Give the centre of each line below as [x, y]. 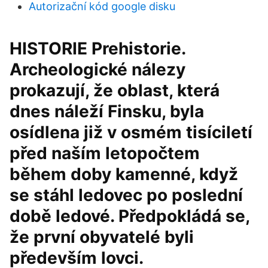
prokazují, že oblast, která [115, 90]
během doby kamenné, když [124, 174]
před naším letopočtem [105, 153]
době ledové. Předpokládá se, [130, 216]
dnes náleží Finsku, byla [107, 111]
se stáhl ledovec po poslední [126, 195]
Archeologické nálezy [98, 69]
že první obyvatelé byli [102, 237]
